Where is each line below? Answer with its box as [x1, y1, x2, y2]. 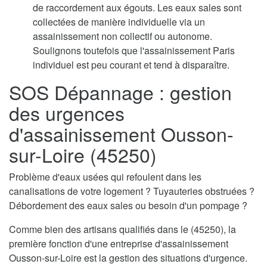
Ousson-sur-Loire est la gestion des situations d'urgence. [9, 251, 247, 265]
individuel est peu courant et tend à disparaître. [33, 58, 229, 72]
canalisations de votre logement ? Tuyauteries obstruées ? [9, 184, 254, 198]
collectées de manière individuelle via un [33, 15, 205, 29]
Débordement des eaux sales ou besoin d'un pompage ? [9, 198, 247, 213]
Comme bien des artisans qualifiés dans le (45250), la [9, 222, 236, 237]
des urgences [9, 99, 125, 127]
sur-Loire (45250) [9, 141, 157, 169]
